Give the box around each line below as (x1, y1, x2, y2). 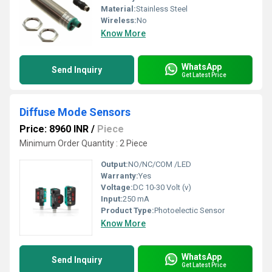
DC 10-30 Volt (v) (133, 183, 191, 192)
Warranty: (101, 171, 138, 180)
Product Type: (101, 206, 154, 215)
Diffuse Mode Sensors (19, 106, 131, 118)
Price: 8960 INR (19, 123, 89, 135)
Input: (101, 194, 123, 203)
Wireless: (101, 16, 137, 25)
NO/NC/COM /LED (128, 160, 191, 169)
